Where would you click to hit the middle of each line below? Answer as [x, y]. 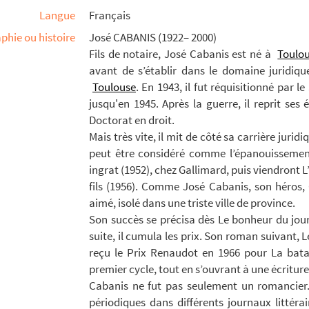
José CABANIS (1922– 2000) [153, 37]
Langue [57, 15]
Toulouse [114, 87]
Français [110, 15]
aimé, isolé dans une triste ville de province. [192, 203]
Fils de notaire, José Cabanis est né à [182, 54]
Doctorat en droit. [132, 120]
